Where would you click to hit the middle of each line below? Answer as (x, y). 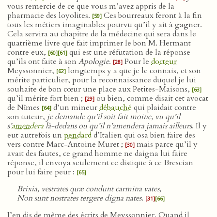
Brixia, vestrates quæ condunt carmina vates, (89, 189)
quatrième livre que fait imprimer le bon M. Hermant (99, 43)
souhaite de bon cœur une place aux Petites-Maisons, (100, 89)
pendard (78, 135)
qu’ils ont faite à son (43, 62)
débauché (116, 108)
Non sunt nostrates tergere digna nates (79, 198)
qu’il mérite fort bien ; (46, 98)
